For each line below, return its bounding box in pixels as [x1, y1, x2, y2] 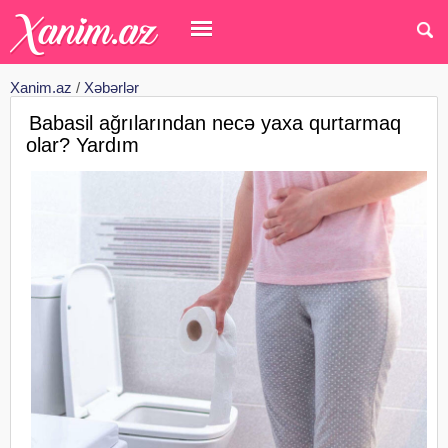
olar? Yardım [26, 134, 139, 156]
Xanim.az [10, 79, 72, 96]
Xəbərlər [84, 79, 139, 96]
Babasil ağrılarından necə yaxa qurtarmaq [29, 112, 401, 134]
